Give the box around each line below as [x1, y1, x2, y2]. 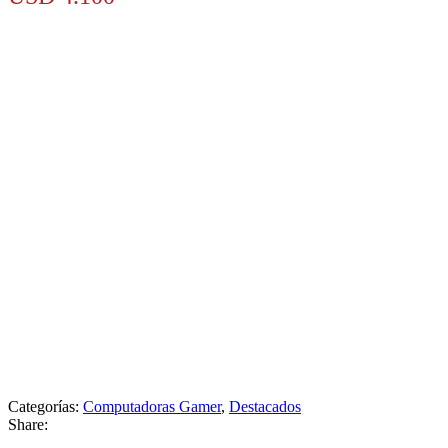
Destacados [229, 397, 301, 415]
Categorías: [8, 397, 83, 415]
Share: [8, 415, 48, 433]
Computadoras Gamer [83, 397, 221, 415]
